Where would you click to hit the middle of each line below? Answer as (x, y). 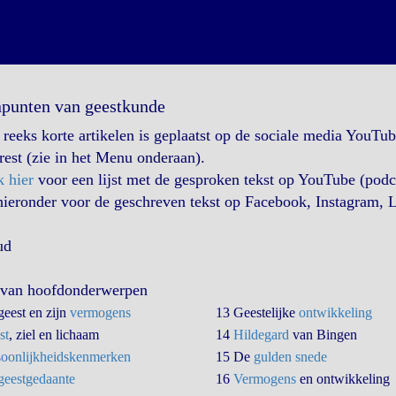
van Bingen (323, 335)
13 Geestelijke (257, 312)
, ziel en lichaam (53, 335)
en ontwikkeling (343, 379)
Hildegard (261, 335)
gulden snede (290, 357)
